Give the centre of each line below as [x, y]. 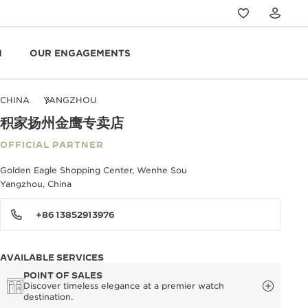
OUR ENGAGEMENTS [80, 53]
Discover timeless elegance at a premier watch [124, 286]
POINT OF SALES [63, 275]
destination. [48, 297]
